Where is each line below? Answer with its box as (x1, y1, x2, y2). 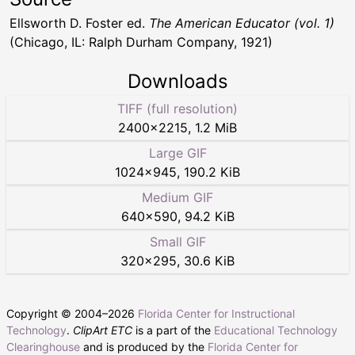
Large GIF (148, 144, 207, 161)
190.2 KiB (184, 163, 240, 180)
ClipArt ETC (73, 323, 132, 337)
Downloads (127, 69, 228, 93)
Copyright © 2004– (6, 306, 108, 320)
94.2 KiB (184, 208, 235, 224)
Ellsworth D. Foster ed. (10, 14, 149, 31)
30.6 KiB (184, 252, 235, 269)
